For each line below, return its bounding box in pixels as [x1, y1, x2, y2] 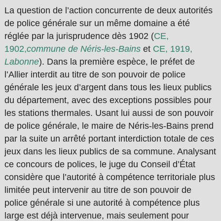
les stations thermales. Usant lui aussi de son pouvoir [4, 108, 214, 118]
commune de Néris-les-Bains [26, 44, 141, 54]
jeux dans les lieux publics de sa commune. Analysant [4, 147, 216, 157]
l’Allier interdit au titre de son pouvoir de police [4, 70, 185, 80]
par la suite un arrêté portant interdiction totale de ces [4, 134, 214, 144]
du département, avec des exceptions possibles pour [4, 95, 212, 106]
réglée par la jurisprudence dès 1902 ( [4, 31, 154, 41]
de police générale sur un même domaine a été [4, 18, 190, 29]
